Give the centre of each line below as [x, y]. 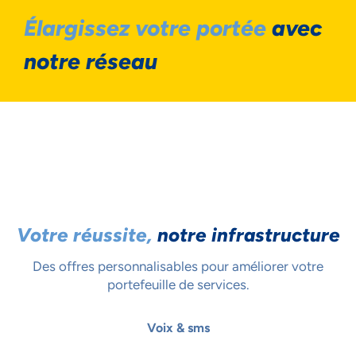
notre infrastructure [248, 234]
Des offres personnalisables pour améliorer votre [178, 266]
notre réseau [91, 61]
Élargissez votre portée [145, 27]
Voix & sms [178, 327]
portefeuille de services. [178, 284]
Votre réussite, [87, 234]
